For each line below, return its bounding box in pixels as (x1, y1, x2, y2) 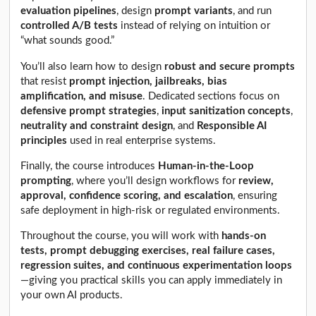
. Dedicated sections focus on (142, 90, 280, 102)
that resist (20, 75, 70, 87)
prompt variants (154, 6, 233, 17)
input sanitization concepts (162, 105, 291, 116)
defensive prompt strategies (20, 105, 157, 116)
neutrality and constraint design (20, 120, 174, 131)
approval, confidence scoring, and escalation (20, 190, 233, 201)
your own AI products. (20, 290, 123, 301)
